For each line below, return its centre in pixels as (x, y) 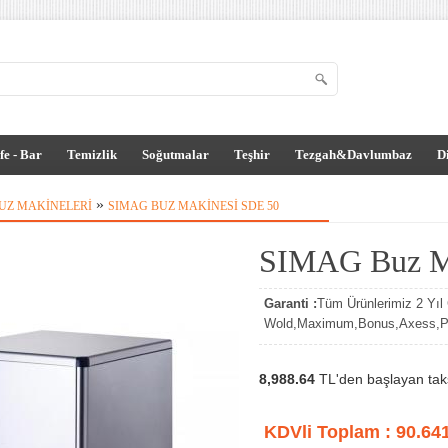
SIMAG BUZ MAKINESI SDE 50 (193, 206)
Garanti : (290, 303)
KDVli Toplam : (330, 432)
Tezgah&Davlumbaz (353, 154)
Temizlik (92, 154)
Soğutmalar (175, 154)
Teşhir (252, 154)
